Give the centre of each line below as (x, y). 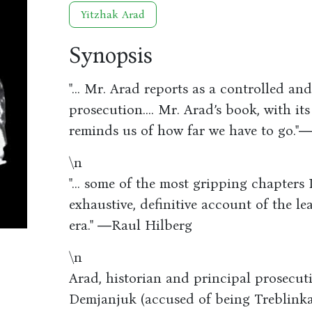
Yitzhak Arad (112, 14)
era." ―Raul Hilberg (130, 225)
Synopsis (110, 55)
